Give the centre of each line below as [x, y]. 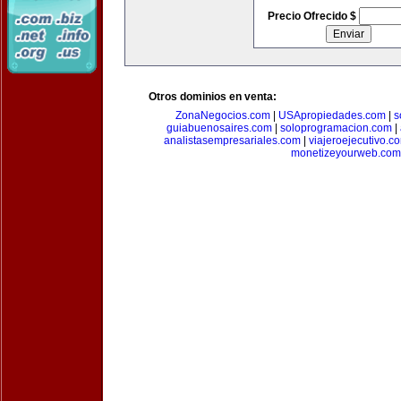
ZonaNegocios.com [223, 115]
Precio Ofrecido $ [313, 16]
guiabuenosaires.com [219, 128]
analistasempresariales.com [232, 141]
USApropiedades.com [332, 115]
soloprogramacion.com [336, 128]
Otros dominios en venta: [213, 97]
